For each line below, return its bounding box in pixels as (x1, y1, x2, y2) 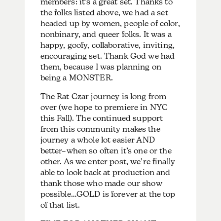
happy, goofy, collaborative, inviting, (40, 40, 175, 50)
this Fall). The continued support (40, 113, 163, 123)
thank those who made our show (40, 178, 162, 188)
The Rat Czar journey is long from (40, 91, 167, 101)
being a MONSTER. (40, 73, 115, 82)
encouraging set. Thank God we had (40, 51, 175, 61)
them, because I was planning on (40, 62, 162, 72)
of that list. (40, 200, 80, 210)
